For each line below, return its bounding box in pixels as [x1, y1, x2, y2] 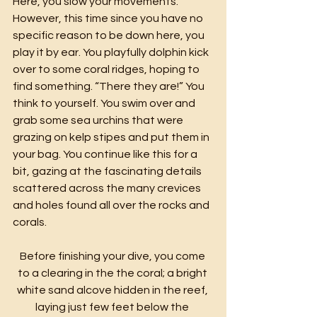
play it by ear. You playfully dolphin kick [13, 46, 211, 58]
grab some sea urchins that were [13, 114, 185, 126]
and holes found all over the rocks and [13, 199, 212, 211]
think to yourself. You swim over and [13, 97, 197, 109]
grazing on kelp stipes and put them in [13, 131, 212, 143]
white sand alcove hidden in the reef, [16, 284, 210, 296]
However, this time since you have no [13, 12, 205, 24]
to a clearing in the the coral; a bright [17, 267, 209, 279]
